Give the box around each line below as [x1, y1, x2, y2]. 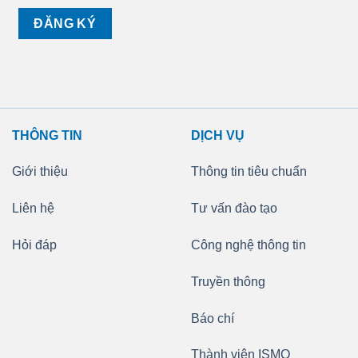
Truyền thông [191, 274, 265, 288]
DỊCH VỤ [191, 128, 245, 142]
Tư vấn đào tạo [191, 201, 277, 216]
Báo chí [191, 311, 234, 325]
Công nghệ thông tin [191, 238, 306, 253]
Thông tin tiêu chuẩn [191, 165, 307, 179]
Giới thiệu [12, 165, 68, 179]
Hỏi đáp [12, 238, 57, 253]
